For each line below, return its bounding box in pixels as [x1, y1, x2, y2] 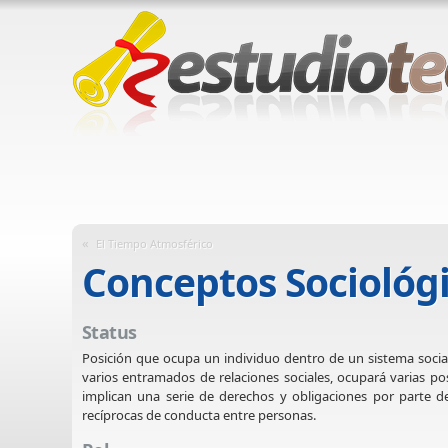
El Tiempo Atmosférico [96, 236, 213, 251]
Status [82, 320, 137, 345]
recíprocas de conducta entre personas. [82, 405, 316, 424]
